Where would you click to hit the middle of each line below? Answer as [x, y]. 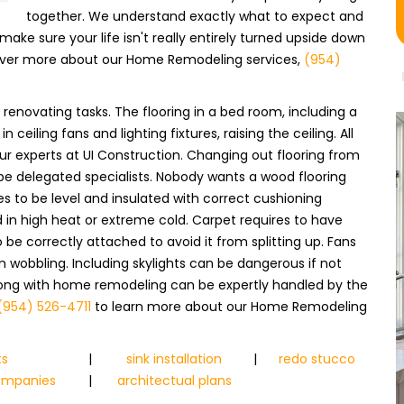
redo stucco [317, 359]
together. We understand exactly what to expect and [195, 16]
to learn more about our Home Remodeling [229, 307]
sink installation [174, 359]
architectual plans [174, 381]
